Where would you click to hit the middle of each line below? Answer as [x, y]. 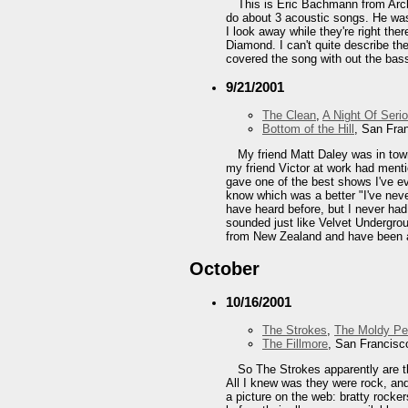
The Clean [289, 116]
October [224, 268]
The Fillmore [295, 343]
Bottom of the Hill [308, 129]
